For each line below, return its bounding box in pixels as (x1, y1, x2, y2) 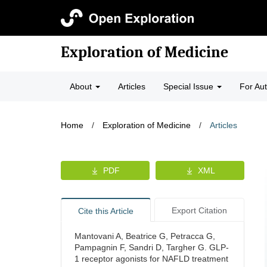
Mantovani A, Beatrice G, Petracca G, (74, 231, 215, 241)
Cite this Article (77, 206, 133, 216)
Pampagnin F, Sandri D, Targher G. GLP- (74, 243, 229, 252)
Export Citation (171, 206, 227, 215)
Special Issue (163, 82, 216, 91)
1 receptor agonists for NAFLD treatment (74, 254, 228, 263)
